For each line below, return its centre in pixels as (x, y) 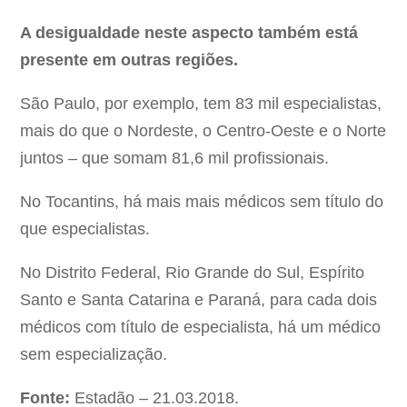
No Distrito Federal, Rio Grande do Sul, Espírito (193, 273)
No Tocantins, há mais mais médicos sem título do (202, 202)
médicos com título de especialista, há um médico (201, 328)
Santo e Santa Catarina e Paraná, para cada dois (199, 300)
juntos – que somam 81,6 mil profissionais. (175, 159)
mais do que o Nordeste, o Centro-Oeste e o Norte (203, 131)
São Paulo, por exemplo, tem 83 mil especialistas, (201, 104)
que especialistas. (85, 229)
